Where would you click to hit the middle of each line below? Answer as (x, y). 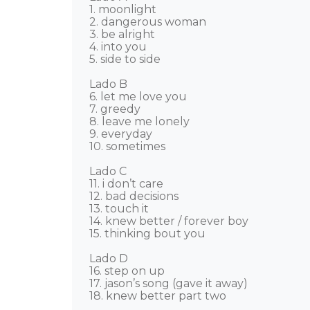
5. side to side (125, 59)
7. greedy (115, 109)
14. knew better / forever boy (169, 221)
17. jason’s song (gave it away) (168, 283)
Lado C (108, 171)
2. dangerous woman (148, 22)
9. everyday (121, 134)
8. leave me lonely (139, 121)
